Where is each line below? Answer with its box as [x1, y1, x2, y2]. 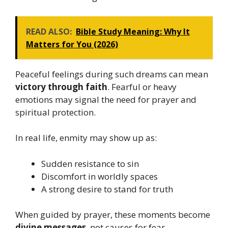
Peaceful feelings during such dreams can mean [15, 68, 208, 80]
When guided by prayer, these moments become [15, 209, 210, 220]
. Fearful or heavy [107, 80, 177, 93]
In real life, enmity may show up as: [15, 132, 157, 144]
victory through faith [15, 80, 107, 93]
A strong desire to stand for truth [41, 183, 173, 195]
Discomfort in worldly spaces [41, 170, 158, 182]
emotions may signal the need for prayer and [15, 93, 196, 105]
